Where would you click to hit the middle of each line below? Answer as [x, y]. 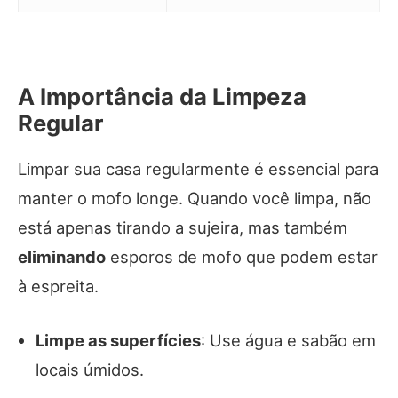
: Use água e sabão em [288, 341]
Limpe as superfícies [118, 341]
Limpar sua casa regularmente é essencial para [198, 169]
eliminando [62, 257]
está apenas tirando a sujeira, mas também [183, 228]
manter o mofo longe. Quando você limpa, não [195, 199]
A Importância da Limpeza [162, 97]
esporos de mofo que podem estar [242, 257]
